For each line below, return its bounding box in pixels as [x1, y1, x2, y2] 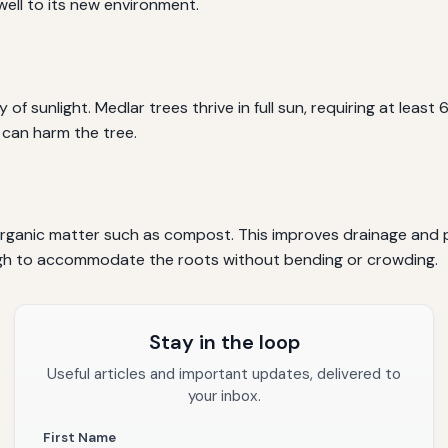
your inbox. [187, 386, 261, 407]
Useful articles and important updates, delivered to [47, 364, 401, 385]
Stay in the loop [148, 329, 300, 356]
